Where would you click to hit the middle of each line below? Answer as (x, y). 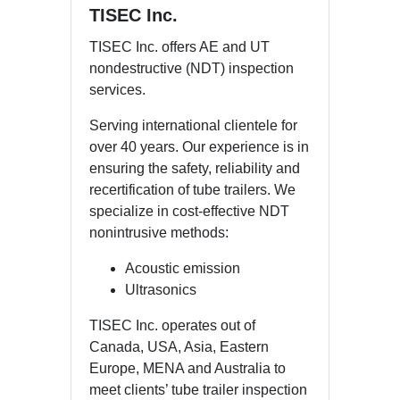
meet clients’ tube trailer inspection (198, 389)
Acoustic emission (183, 268)
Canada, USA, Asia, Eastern (179, 346)
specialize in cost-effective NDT (189, 211)
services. (117, 89)
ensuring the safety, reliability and (195, 168)
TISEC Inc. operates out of (172, 325)
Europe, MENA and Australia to (187, 368)
